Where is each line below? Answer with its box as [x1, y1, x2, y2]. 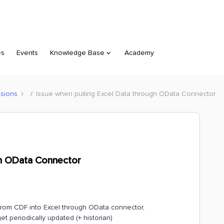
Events [16, 48, 38, 57]
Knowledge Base [50, 48, 104, 57]
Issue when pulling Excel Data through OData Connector [36, 89, 215, 98]
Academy [124, 48, 154, 57]
